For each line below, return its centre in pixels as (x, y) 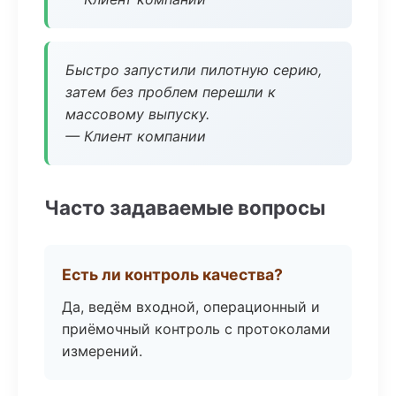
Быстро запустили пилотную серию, (194, 70)
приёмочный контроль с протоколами (196, 329)
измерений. (102, 351)
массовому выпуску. (137, 114)
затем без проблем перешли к (171, 92)
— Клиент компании (136, 136)
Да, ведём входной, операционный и (191, 307)
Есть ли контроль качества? (172, 274)
